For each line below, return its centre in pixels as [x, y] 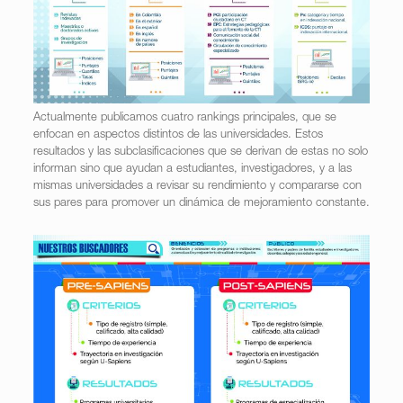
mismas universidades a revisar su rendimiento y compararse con [197, 187]
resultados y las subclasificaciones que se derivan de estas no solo [200, 153]
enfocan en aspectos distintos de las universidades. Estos [178, 136]
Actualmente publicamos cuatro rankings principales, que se [184, 119]
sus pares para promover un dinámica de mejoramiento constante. [201, 204]
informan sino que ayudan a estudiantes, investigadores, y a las [192, 170]
